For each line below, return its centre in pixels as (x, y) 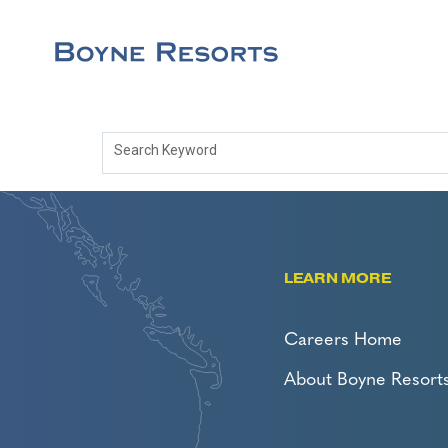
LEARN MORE (337, 278)
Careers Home (342, 341)
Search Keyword (165, 150)
